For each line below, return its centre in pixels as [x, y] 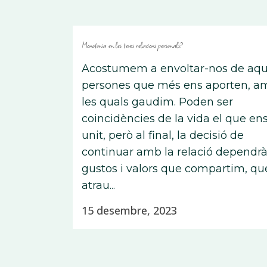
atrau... [98, 185]
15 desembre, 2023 [129, 210]
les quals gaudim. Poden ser [157, 102]
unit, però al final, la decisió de [163, 135]
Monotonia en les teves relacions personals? [132, 45]
